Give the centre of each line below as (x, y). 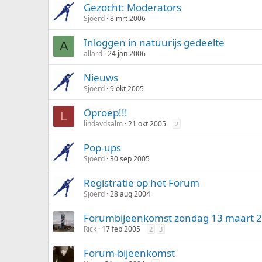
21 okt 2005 (147, 124)
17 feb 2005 (121, 229)
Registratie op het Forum (142, 183)
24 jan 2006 (127, 54)
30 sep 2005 (130, 159)
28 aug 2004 (130, 194)
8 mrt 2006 (128, 18)
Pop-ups (102, 148)
